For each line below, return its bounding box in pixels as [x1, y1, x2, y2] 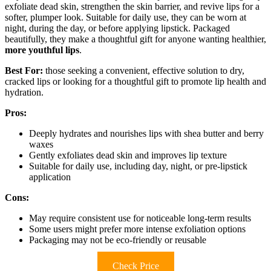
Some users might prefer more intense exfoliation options [29, 224, 246, 235]
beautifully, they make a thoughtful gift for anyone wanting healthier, [5, 34, 266, 45]
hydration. [5, 87, 44, 98]
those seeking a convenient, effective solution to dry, [43, 65, 244, 76]
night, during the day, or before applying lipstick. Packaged [5, 23, 230, 34]
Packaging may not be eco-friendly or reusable [29, 235, 206, 246]
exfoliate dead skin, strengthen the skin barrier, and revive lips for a [5, 1, 260, 12]
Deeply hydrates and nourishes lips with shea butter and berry [29, 128, 264, 139]
